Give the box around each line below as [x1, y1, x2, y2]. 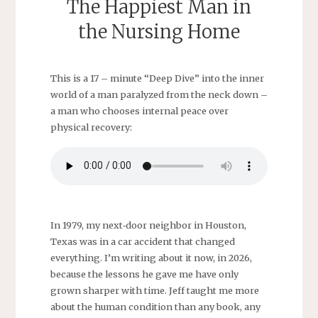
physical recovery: [50, 121, 132, 133]
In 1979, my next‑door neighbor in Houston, [50, 219, 246, 231]
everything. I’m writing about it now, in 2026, [50, 251, 252, 263]
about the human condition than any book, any [50, 300, 261, 312]
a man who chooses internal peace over [50, 105, 229, 117]
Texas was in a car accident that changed [50, 235, 235, 247]
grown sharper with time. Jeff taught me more [50, 284, 259, 296]
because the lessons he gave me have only [50, 268, 238, 280]
